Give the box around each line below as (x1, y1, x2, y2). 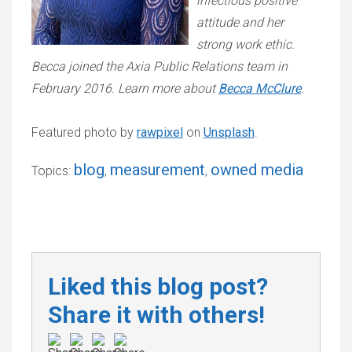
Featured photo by (31, 124, 137, 140)
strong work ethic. (196, 36, 295, 52)
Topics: (31, 163, 74, 178)
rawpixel (137, 124, 183, 140)
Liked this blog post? (48, 272, 268, 300)
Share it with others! (48, 300, 265, 328)
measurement (110, 159, 205, 179)
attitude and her (196, 14, 284, 30)
